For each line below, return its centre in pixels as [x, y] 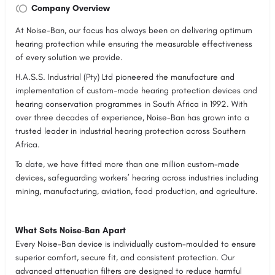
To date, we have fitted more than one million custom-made [127, 165]
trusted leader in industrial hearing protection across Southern [130, 131]
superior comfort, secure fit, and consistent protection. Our [125, 258]
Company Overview [71, 9]
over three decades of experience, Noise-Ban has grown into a [132, 118]
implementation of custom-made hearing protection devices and [136, 91]
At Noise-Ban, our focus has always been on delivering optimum [134, 31]
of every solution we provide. [69, 58]
